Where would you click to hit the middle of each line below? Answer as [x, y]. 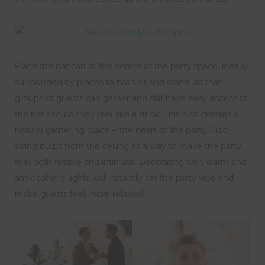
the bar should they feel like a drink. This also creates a [127, 114]
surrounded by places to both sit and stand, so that [118, 82]
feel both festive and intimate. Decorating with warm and [131, 162]
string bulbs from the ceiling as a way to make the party [128, 146]
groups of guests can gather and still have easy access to [131, 98]
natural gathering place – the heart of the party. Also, [122, 130]
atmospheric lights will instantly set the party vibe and [124, 178]
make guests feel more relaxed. [80, 194]
